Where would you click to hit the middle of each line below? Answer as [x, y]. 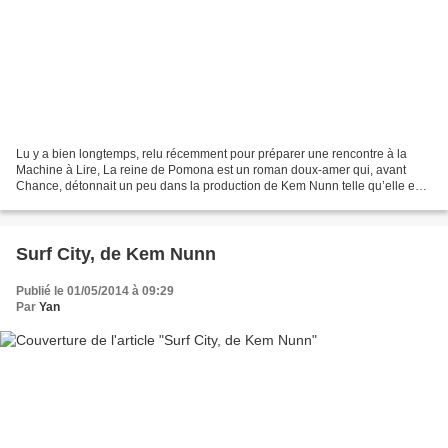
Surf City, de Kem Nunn [116, 254]
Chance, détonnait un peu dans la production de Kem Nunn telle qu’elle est [220, 186]
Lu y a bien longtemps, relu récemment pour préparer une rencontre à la [211, 154]
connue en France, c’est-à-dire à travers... [128, 202]
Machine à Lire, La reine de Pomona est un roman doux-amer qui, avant [211, 170]
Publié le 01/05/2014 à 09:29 [95, 291]
